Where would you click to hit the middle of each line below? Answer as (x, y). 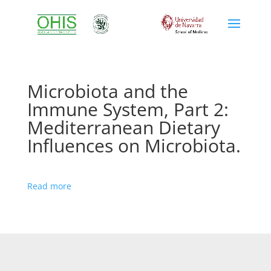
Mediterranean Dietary (123, 127)
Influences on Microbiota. (134, 145)
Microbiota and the (107, 91)
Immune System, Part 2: (128, 109)
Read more (49, 186)
